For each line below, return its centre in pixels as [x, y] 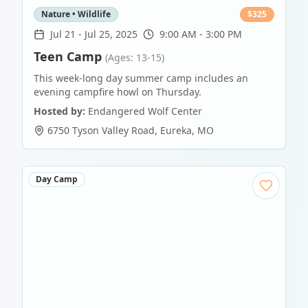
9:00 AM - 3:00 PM [201, 34]
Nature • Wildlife [76, 14]
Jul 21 [63, 34]
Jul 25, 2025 [111, 34]
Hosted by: [59, 111]
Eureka [176, 131]
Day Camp [57, 179]
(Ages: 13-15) [135, 58]
